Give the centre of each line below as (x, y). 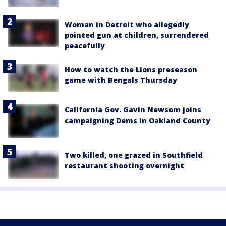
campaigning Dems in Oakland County (137, 120)
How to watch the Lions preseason (131, 69)
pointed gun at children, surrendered (137, 35)
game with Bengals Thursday (121, 80)
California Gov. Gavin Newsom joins (133, 109)
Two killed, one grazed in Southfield (134, 155)
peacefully (85, 45)
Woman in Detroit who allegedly (127, 24)
